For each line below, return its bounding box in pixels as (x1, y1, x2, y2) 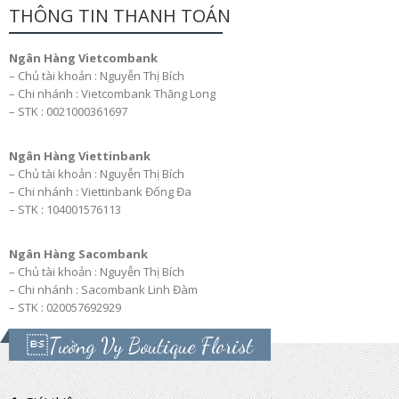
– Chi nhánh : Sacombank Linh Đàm (9, 281, 198, 297)
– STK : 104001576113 (9, 200, 121, 217)
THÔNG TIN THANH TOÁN (9, 3, 231, 28)
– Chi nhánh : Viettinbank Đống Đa (9, 183, 191, 199)
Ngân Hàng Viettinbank (9, 147, 151, 164)
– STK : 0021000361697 (9, 102, 127, 119)
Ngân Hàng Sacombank (9, 245, 148, 262)
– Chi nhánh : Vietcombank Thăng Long (9, 85, 216, 102)
